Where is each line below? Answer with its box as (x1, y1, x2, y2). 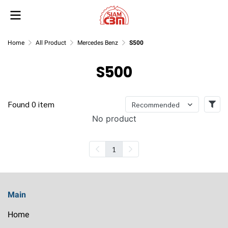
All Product (36, 39, 66, 46)
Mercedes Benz (77, 39, 118, 46)
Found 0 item (8, 99, 54, 109)
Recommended (132, 100, 180, 109)
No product (92, 113, 136, 124)
